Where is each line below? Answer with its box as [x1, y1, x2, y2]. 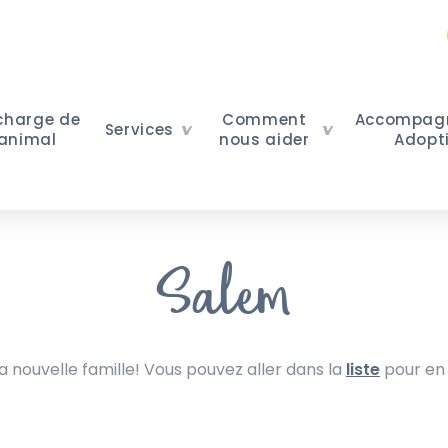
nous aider [219, 129, 310, 150]
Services [104, 119, 175, 140]
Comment [222, 109, 307, 130]
